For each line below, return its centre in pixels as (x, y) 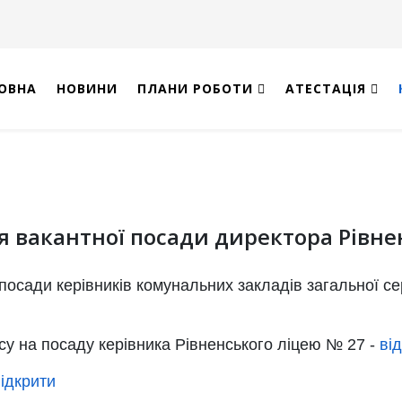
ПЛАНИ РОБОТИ (195, 88)
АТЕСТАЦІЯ (326, 88)
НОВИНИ (87, 88)
